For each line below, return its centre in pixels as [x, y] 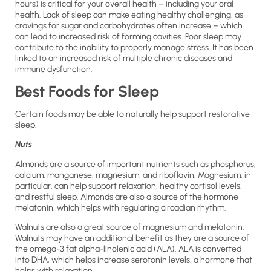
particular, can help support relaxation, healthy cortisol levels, [129, 186]
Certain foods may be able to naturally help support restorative [132, 114]
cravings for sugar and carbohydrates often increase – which [129, 25]
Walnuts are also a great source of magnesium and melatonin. [130, 227]
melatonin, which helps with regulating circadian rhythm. [121, 207]
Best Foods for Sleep [87, 91]
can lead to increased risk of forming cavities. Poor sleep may [128, 36]
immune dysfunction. [54, 69]
